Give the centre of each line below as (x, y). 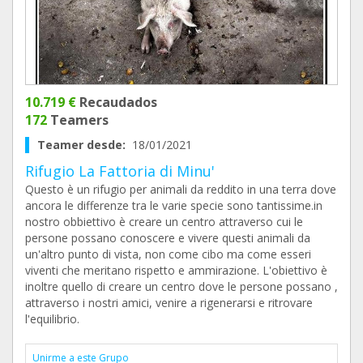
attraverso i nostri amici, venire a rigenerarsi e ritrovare (169, 303)
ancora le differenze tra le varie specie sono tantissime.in (174, 205)
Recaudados (117, 102)
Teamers (78, 120)
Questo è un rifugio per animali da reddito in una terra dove (181, 189)
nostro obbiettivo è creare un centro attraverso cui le (164, 222)
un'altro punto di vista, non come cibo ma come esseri (168, 254)
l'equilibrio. (52, 319)
